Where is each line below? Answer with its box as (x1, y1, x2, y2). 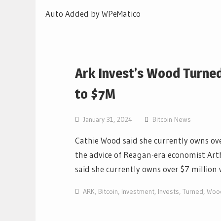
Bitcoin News (152, 115, 191, 124)
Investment (121, 187, 154, 196)
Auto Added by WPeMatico (45, 8, 141, 19)
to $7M (75, 85, 115, 102)
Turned (183, 187, 203, 196)
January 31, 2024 (83, 115, 132, 124)
